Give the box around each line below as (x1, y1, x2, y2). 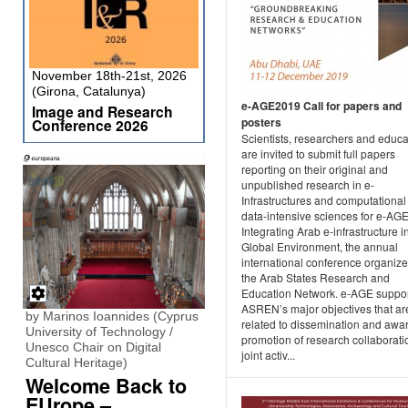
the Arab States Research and (241, 270, 390, 286)
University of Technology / (25, 324, 173, 339)
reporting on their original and (241, 161, 388, 178)
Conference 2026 (32, 115, 148, 136)
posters (241, 114, 281, 131)
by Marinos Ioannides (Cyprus (25, 309, 199, 323)
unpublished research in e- (241, 177, 374, 193)
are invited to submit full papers (241, 146, 395, 162)
